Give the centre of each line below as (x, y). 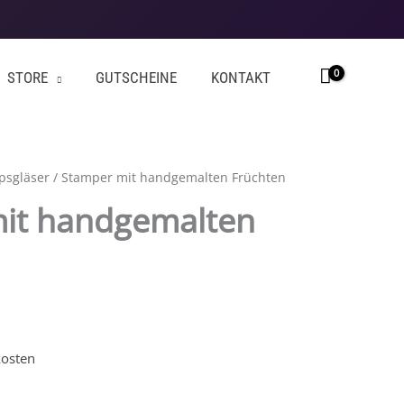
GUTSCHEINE (136, 78)
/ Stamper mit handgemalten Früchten (168, 177)
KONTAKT (241, 78)
